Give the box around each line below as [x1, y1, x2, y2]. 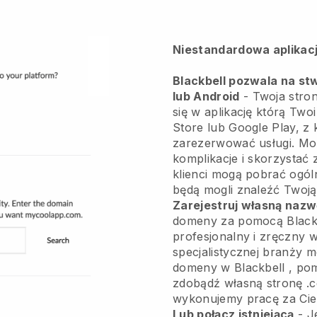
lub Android [173, 88, 240, 103]
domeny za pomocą [173, 213, 287, 228]
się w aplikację [173, 104, 253, 119]
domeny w [173, 260, 234, 275]
